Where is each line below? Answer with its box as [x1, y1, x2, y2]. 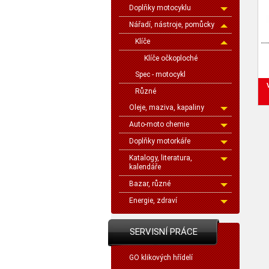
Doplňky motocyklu [129, 4, 191, 12]
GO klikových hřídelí [129, 253, 193, 262]
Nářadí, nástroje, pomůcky [129, 20, 214, 29]
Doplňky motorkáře [129, 137, 190, 145]
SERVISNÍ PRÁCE [130, 226, 198, 237]
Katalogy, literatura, [129, 154, 192, 162]
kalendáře [129, 163, 161, 171]
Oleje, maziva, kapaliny [129, 103, 204, 112]
